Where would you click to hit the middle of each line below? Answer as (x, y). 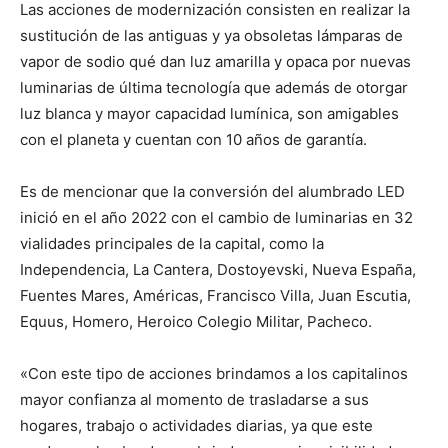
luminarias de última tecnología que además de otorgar (214, 88)
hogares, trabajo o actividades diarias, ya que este (196, 426)
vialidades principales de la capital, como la (172, 244)
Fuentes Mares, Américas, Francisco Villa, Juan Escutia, (215, 296)
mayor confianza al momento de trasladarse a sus (194, 400)
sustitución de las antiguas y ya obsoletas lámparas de (211, 36)
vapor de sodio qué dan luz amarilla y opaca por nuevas (215, 62)
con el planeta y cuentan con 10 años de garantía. (193, 140)
